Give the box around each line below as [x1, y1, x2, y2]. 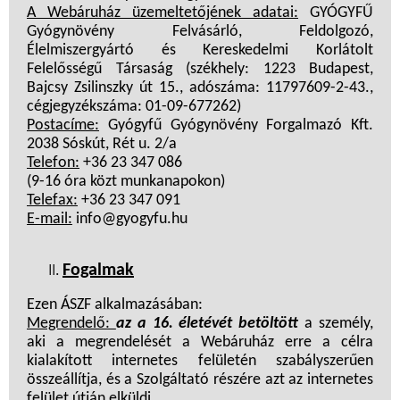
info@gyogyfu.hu [72, 211, 187, 229]
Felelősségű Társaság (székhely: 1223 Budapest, [27, 61, 373, 79]
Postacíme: [27, 117, 99, 135]
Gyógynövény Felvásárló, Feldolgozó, [27, 23, 373, 41]
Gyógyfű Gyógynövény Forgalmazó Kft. [99, 117, 373, 135]
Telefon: [27, 154, 79, 172]
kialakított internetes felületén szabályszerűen [27, 353, 373, 371]
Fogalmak [62, 262, 134, 280]
